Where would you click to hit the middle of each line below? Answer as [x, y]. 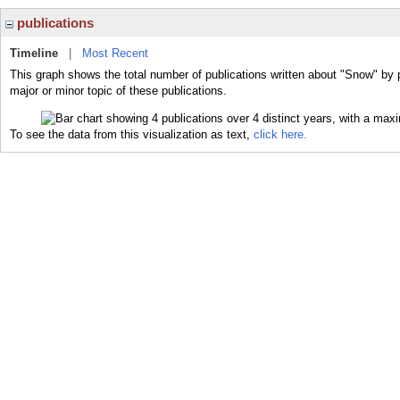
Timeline [34, 53]
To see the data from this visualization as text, [132, 134]
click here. [280, 134]
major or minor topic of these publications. [118, 91]
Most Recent [115, 53]
